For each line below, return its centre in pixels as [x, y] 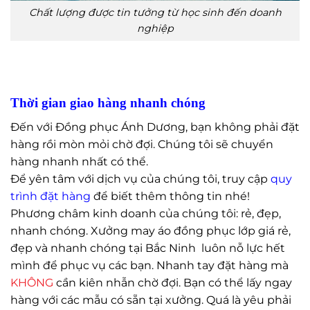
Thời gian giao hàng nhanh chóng [108, 103]
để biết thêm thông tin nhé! [170, 196]
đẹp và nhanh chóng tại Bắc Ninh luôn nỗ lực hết [148, 248]
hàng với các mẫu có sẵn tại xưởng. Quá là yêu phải [151, 300]
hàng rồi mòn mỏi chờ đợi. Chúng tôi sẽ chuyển [142, 144]
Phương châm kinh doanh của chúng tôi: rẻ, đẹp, [146, 213]
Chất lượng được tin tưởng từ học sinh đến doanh [155, 12]
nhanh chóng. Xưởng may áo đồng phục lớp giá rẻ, [151, 230]
